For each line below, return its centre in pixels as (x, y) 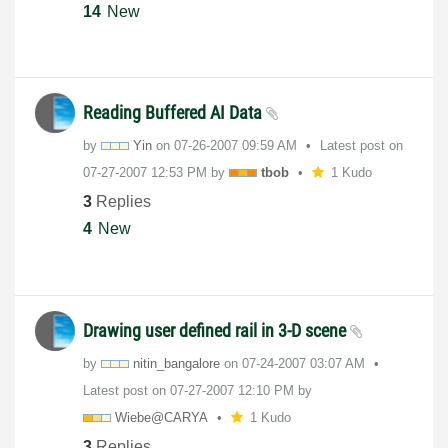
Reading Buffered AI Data (174, 112)
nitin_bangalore (176, 363)
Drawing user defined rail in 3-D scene (216, 330)
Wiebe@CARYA (161, 417)
